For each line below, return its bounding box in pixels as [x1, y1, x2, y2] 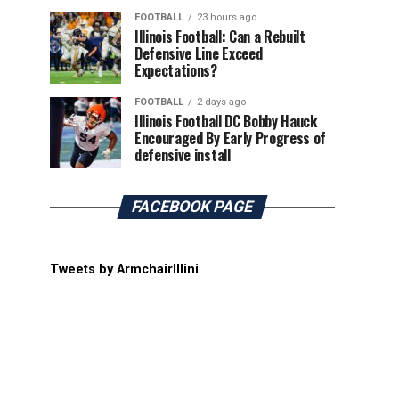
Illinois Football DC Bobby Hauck [134, 110, 317, 132]
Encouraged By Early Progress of [134, 127, 327, 149]
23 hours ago [197, 12, 256, 23]
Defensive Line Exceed [134, 43, 263, 64]
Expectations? [134, 60, 217, 81]
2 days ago [197, 96, 246, 108]
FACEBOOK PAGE [129, 198, 256, 216]
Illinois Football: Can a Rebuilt [134, 26, 305, 47]
